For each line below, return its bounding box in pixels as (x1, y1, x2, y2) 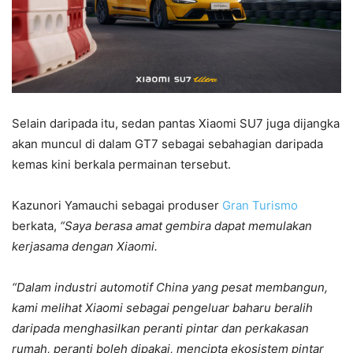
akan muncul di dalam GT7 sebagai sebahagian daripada (12, 136, 323, 151)
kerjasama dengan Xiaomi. (12, 239, 158, 254)
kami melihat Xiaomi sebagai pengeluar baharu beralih (12, 300, 313, 315)
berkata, (12, 218, 60, 233)
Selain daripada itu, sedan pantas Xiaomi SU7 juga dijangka (12, 116, 340, 131)
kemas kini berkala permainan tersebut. (12, 157, 231, 172)
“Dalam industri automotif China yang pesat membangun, (12, 280, 328, 295)
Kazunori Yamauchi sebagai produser (12, 198, 222, 213)
